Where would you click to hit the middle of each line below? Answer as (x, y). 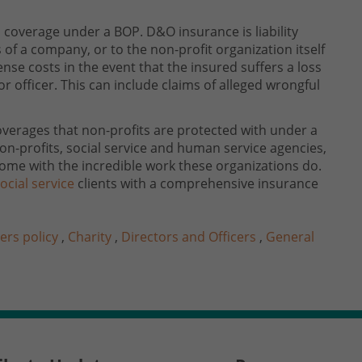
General (290, 237)
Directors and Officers (189, 237)
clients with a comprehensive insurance (198, 184)
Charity (90, 237)
